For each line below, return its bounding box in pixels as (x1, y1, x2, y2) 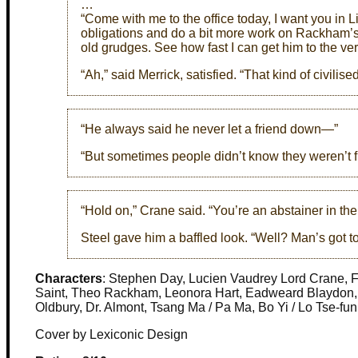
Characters (35, 272, 102, 285)
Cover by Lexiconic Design (35, 328, 188, 341)
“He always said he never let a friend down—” (81, 122, 338, 136)
